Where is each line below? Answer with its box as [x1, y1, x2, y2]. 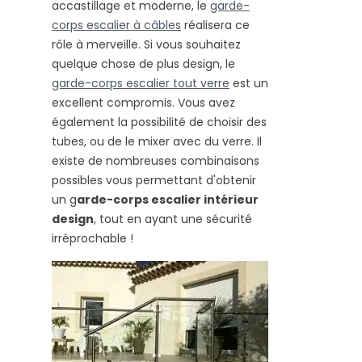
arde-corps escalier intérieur [77, 192, 259, 208]
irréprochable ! [52, 230, 133, 247]
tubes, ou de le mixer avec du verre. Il [52, 133, 262, 150]
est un [229, 75, 268, 92]
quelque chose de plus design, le [52, 56, 235, 73]
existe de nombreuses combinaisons [52, 153, 259, 170]
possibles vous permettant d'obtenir [52, 172, 256, 189]
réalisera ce [181, 17, 250, 34]
